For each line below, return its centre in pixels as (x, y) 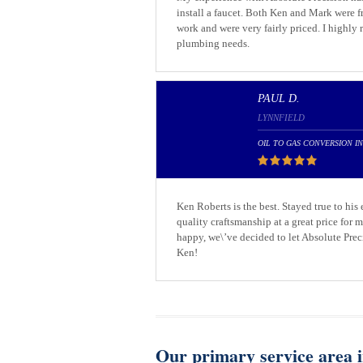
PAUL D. (279, 98)
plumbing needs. (213, 43)
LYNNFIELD (281, 117)
